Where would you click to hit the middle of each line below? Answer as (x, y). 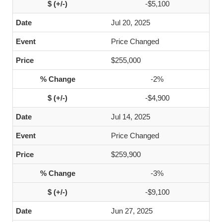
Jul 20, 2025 (131, 23)
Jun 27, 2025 (132, 211)
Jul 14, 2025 (131, 117)
